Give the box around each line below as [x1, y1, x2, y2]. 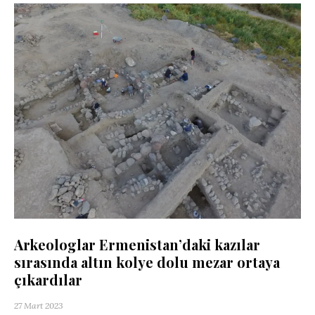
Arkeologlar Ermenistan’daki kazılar [14, 235, 260, 255]
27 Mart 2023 [14, 300, 63, 311]
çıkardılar [14, 270, 82, 290]
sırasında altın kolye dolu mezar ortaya [14, 252, 280, 272]
